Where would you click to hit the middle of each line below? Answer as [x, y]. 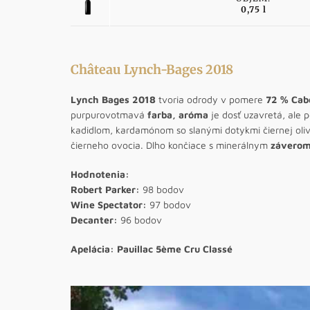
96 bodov [140, 220]
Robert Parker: [107, 189]
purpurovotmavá [109, 115]
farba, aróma [178, 115]
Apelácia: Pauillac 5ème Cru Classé [152, 249]
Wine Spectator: [109, 204]
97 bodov [169, 204]
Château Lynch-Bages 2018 [152, 70]
